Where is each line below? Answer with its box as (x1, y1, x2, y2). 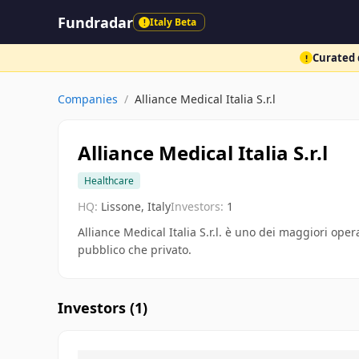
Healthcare (84, 174, 134, 188)
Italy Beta (150, 15, 196, 29)
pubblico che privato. (78, 242, 192, 257)
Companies (58, 91, 118, 107)
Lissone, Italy (101, 199, 171, 214)
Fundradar (58, 12, 133, 32)
